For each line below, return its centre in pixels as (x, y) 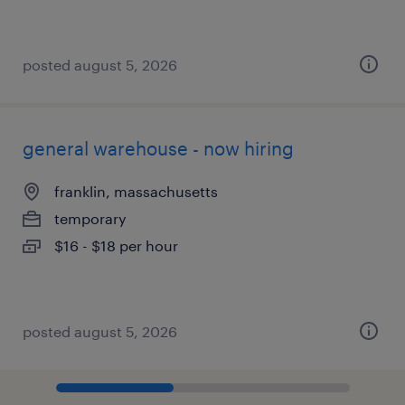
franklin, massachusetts (136, 191)
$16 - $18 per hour (116, 245)
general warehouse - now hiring (158, 148)
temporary (90, 218)
